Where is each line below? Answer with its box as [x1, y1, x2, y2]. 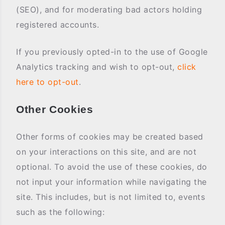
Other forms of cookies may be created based [16, 132, 203, 142]
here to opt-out [16, 77, 79, 87]
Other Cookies [16, 103, 93, 115]
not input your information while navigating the [16, 177, 207, 187]
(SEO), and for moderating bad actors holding [16, 5, 202, 15]
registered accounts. [16, 20, 99, 30]
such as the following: [16, 207, 104, 217]
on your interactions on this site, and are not [16, 147, 196, 157]
